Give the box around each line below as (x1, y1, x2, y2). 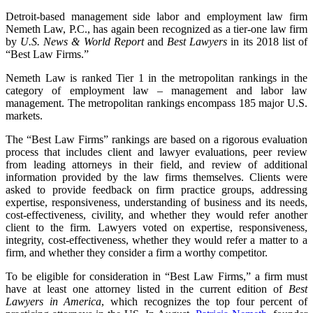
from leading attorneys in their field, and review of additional (6, 158, 307, 170)
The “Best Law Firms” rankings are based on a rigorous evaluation (6, 133, 307, 145)
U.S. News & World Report (20, 35, 147, 48)
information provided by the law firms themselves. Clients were (6, 170, 307, 183)
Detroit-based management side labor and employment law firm (6, 10, 307, 22)
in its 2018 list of (231, 35, 308, 48)
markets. (6, 109, 43, 122)
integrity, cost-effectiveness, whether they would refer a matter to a (6, 233, 307, 246)
